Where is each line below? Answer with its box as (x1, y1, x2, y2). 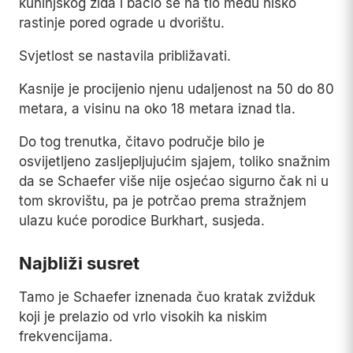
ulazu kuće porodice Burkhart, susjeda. (19, 213, 265, 229)
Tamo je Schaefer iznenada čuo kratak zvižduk (19, 289, 315, 306)
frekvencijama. (19, 329, 113, 345)
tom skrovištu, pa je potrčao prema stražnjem (19, 193, 307, 210)
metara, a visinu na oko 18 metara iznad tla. (19, 101, 295, 117)
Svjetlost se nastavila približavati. (19, 48, 231, 65)
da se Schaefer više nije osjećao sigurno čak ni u (19, 173, 329, 190)
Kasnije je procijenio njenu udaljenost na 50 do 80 (19, 81, 334, 98)
